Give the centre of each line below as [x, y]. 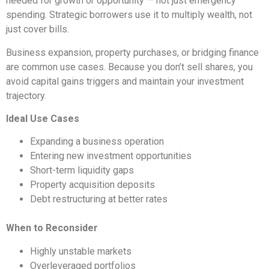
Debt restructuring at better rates [99, 199]
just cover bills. [38, 29]
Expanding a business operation [97, 142]
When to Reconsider [52, 228]
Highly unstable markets [81, 251]
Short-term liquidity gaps [82, 171]
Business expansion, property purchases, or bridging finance [132, 52]
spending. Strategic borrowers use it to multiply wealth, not [129, 15]
